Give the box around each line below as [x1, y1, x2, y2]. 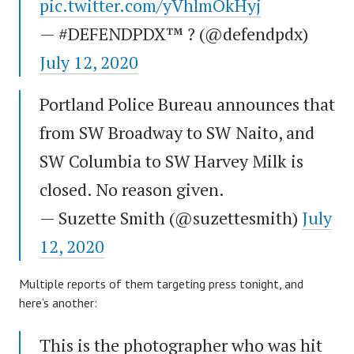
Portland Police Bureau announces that [40, 92, 335, 116]
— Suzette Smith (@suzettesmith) [40, 206, 302, 230]
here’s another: [19, 295, 97, 311]
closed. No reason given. [40, 178, 224, 201]
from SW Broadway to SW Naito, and [40, 121, 314, 145]
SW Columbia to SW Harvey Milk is [40, 149, 303, 173]
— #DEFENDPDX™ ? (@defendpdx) [40, 22, 308, 46]
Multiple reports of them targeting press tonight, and [19, 276, 303, 292]
